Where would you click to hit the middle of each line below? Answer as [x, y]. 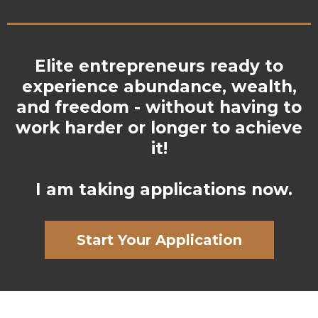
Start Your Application [159, 240]
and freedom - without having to [159, 107]
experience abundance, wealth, [159, 86]
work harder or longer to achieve [159, 127]
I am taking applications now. [159, 189]
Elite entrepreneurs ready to [159, 66]
